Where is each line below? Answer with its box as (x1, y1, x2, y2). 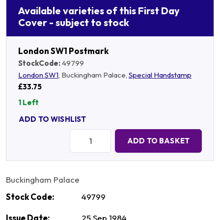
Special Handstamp (129, 70, 192, 80)
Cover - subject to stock (18, 16, 129, 29)
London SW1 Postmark (18, 46, 109, 56)
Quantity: (69, 129, 99, 139)
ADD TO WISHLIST (19, 114, 86, 124)
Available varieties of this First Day (18, 4, 180, 17)
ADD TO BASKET (127, 136, 190, 145)
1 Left (18, 98, 39, 108)
